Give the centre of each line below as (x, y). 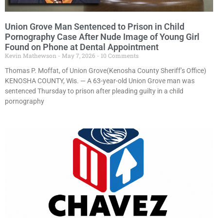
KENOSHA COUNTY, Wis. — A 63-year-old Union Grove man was (100, 81)
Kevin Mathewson (31, 56)
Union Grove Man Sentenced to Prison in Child (95, 27)
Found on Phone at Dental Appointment (82, 47)
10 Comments (119, 56)
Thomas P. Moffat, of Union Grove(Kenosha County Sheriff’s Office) (106, 71)
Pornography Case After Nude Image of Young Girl (102, 37)
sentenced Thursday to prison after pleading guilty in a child (94, 91)
